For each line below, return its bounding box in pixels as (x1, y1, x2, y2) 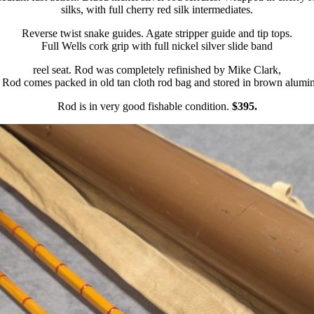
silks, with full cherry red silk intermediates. (61, 4, 253, 15)
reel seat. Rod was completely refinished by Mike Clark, (33, 64, 281, 76)
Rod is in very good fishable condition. (57, 100, 232, 112)
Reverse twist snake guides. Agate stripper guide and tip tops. (22, 27, 292, 39)
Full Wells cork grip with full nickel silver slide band (41, 40, 273, 52)
